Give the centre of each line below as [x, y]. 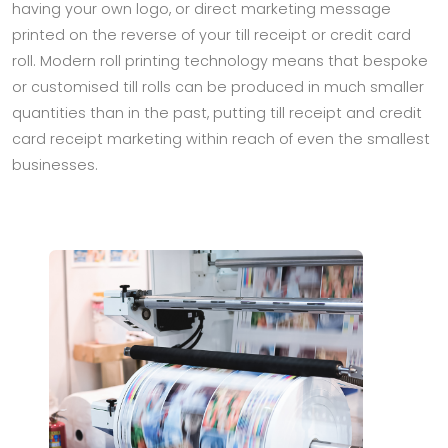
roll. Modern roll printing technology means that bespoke [220, 61]
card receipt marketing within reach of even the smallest [221, 139]
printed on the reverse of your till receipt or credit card [211, 35]
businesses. [55, 165]
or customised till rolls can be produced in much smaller [218, 87]
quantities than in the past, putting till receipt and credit [217, 113]
